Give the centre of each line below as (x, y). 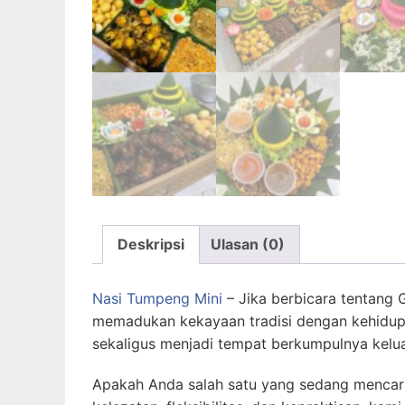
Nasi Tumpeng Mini (157, 298)
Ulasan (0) (248, 244)
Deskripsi (151, 244)
